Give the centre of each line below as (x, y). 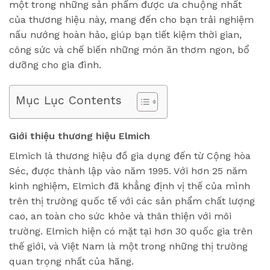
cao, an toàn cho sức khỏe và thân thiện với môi (120, 216)
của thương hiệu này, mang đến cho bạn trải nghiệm (131, 20)
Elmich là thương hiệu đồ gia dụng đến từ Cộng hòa (130, 156)
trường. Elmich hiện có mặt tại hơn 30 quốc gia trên (131, 231)
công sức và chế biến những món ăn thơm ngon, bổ (129, 50)
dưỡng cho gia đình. (55, 65)
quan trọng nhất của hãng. (71, 262)
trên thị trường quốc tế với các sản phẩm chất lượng (132, 201)
